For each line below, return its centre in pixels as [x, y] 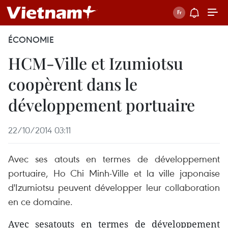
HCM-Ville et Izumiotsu [96, 63]
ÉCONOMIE [31, 40]
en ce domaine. [40, 201]
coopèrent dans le [73, 84]
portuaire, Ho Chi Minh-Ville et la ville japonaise [114, 173]
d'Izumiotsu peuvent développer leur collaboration [114, 187]
